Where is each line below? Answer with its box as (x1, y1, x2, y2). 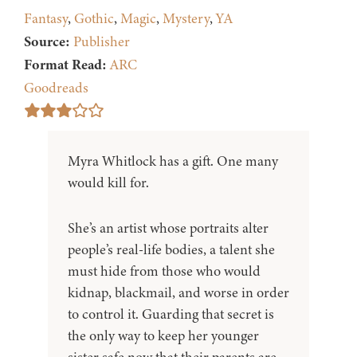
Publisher (73, 32, 130, 52)
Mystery (163, 9, 210, 29)
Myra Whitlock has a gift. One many (68, 151, 278, 171)
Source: (24, 32, 70, 52)
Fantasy (24, 9, 68, 29)
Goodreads (24, 78, 88, 98)
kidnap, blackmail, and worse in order (68, 283, 289, 303)
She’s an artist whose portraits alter (68, 218, 269, 238)
